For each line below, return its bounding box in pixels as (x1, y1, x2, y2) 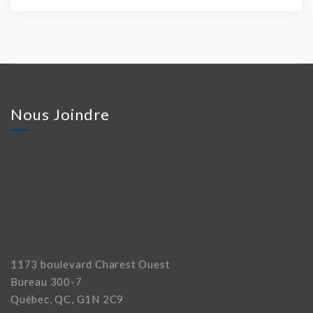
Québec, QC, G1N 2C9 (10, 292, 124, 305)
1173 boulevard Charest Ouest (10, 257, 170, 270)
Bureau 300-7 (10, 275, 82, 288)
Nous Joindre (10, 104, 110, 124)
